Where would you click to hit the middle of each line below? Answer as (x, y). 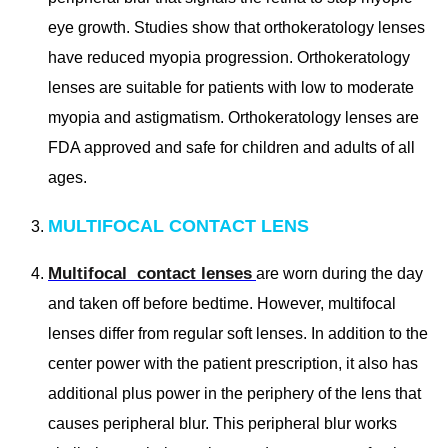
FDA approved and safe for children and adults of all (231, 148)
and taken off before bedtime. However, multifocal (222, 304)
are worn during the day (339, 274)
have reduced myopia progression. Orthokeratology (229, 58)
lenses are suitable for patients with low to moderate (231, 88)
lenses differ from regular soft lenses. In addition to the (238, 334)
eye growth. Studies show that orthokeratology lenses (236, 28)
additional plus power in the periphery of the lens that (234, 394)
